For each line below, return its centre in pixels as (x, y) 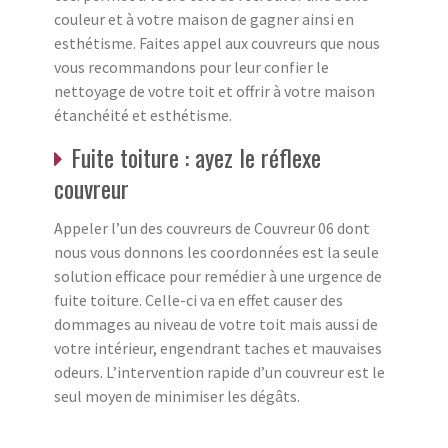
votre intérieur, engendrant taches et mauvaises (218, 347)
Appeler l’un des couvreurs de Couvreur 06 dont (212, 227)
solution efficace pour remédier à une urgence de (218, 275)
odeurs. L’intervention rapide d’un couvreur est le (219, 371)
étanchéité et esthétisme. (143, 114)
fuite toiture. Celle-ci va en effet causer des (198, 299)
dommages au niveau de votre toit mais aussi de (216, 323)
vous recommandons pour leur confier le (191, 66)
